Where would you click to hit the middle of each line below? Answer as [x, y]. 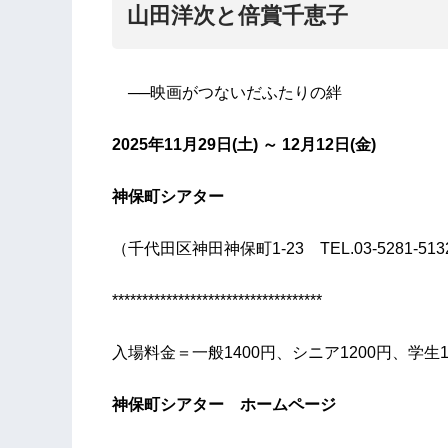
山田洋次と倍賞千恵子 [237, 16]
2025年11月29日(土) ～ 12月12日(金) [244, 145]
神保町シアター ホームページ [224, 405]
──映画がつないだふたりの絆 [235, 93]
